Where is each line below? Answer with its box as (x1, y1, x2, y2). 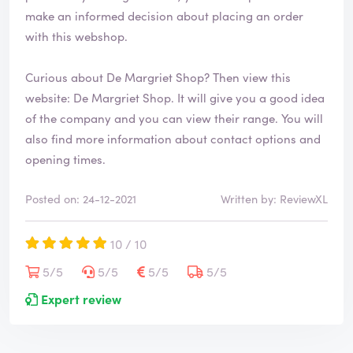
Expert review (38, 290, 121, 308)
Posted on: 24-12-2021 (25, 191, 136, 207)
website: (25, 89, 73, 106)
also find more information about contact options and (25, 130, 321, 147)
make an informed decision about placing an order (25, 7, 303, 24)
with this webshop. (25, 28, 131, 45)
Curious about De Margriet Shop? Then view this (25, 69, 291, 86)
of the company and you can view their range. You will (25, 110, 281, 127)
